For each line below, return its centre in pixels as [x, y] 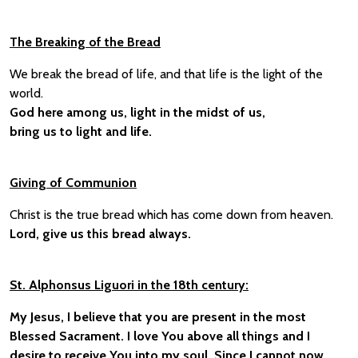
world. [26, 93]
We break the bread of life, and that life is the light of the [166, 74]
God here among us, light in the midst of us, [137, 112]
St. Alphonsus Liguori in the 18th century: [129, 285]
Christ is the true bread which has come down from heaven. [171, 215]
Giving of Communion [73, 183]
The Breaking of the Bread [85, 42]
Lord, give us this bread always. [100, 234]
